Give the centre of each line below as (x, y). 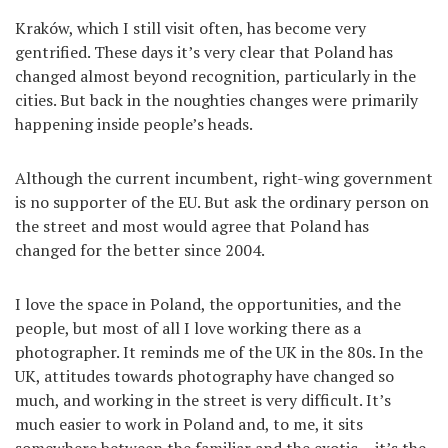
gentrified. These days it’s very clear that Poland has (204, 52)
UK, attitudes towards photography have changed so (204, 376)
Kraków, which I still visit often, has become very (190, 28)
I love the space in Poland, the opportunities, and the (208, 304)
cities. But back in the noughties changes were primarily (216, 100)
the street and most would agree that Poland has (192, 226)
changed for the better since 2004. (140, 250)
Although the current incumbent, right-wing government (224, 178)
